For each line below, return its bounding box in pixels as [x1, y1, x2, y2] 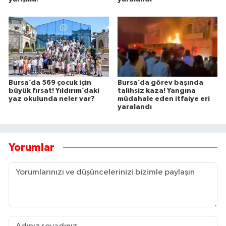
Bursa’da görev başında [117, 79, 203, 87]
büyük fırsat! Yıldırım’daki [9, 87, 99, 95]
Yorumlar [9, 142, 54, 153]
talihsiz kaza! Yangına [117, 87, 196, 95]
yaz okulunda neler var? [9, 95, 95, 103]
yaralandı [117, 103, 152, 111]
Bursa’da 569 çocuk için [9, 79, 91, 87]
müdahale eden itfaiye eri [117, 95, 210, 103]
